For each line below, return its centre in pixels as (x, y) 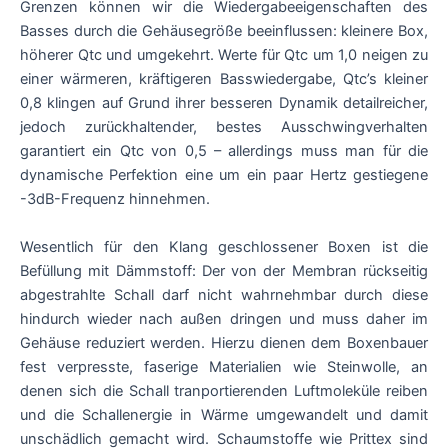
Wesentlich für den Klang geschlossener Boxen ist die (224, 246)
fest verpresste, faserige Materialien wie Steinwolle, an (224, 366)
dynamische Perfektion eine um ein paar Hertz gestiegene (224, 175)
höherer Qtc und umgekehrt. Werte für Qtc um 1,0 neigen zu (224, 55)
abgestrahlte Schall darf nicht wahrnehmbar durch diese (224, 294)
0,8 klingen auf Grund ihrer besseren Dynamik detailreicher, (224, 103)
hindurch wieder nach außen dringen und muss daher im (224, 318)
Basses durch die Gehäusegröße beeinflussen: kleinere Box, (224, 31)
